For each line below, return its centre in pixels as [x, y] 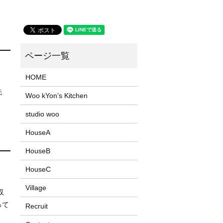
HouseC [38, 169]
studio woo [42, 114]
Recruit [36, 206]
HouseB [38, 151]
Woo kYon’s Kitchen [56, 95]
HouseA [38, 132]
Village [36, 187]
